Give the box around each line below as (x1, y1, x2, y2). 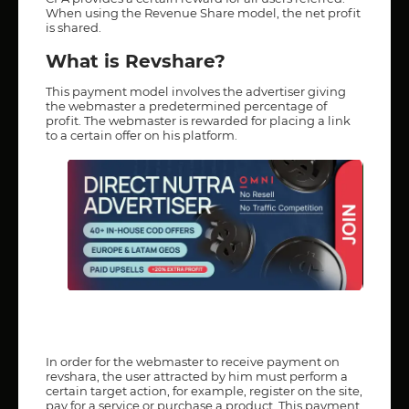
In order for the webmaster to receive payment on (46, 353, 340, 369)
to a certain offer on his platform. (46, 127, 237, 142)
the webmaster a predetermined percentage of (46, 98, 327, 113)
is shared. (46, 19, 101, 35)
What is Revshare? (46, 49, 225, 72)
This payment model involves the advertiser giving (46, 83, 346, 99)
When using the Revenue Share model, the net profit (46, 5, 361, 20)
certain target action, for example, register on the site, (46, 383, 362, 398)
